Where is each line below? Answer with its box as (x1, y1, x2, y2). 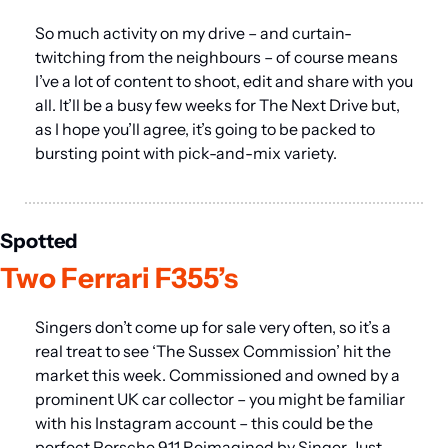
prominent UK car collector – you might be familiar (35, 388, 405, 409)
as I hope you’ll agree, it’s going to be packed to (35, 118, 375, 139)
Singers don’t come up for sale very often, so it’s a (35, 316, 391, 337)
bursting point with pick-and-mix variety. (35, 142, 337, 163)
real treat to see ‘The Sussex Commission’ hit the (35, 340, 391, 361)
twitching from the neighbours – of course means (35, 46, 398, 67)
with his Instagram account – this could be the (35, 412, 373, 433)
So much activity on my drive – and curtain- (35, 22, 352, 43)
